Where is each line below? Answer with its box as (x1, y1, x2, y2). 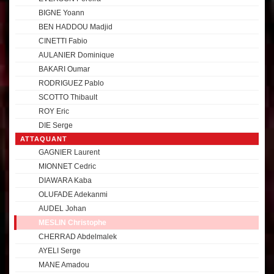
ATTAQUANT (20, 135, 67, 143)
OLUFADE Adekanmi (39, 190, 108, 199)
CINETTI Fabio (39, 37, 87, 45)
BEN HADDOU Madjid (39, 23, 113, 31)
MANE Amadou (39, 261, 89, 269)
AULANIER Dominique (39, 51, 114, 59)
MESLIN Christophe (39, 218, 106, 227)
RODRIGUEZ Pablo (39, 79, 104, 87)
